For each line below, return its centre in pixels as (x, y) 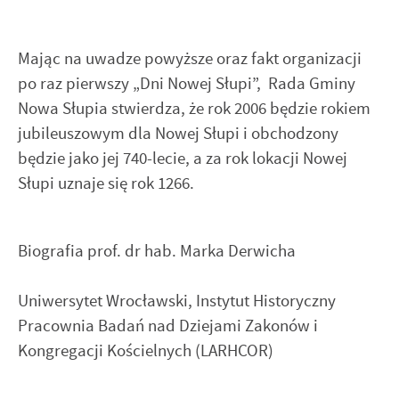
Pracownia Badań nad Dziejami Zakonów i (168, 326)
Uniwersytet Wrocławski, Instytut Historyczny (177, 301)
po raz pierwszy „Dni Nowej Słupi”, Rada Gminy (187, 83)
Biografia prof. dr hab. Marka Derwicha (157, 251)
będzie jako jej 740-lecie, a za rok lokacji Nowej (183, 158)
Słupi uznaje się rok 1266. (106, 183)
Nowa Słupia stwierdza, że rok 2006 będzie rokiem (194, 108)
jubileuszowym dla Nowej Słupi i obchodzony (178, 133)
